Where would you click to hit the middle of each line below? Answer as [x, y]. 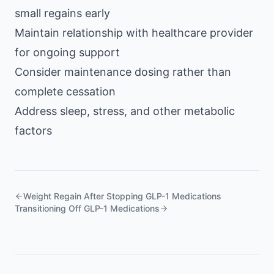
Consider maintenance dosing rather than [123, 72]
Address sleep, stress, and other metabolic [125, 111]
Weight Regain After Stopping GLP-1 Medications [122, 196]
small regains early [62, 13]
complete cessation [65, 91]
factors [33, 131]
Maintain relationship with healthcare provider [134, 33]
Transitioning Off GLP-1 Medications [87, 208]
